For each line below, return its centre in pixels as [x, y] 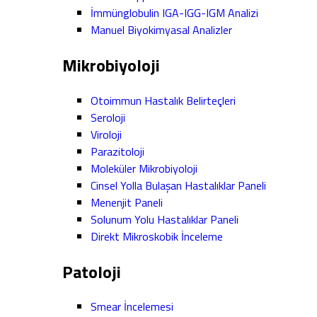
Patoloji [92, 271]
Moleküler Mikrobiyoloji [144, 168]
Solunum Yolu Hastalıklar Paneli [165, 219]
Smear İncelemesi [132, 307]
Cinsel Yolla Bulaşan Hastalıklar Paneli [178, 185]
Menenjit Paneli [127, 202]
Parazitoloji [117, 151]
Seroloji [108, 117]
